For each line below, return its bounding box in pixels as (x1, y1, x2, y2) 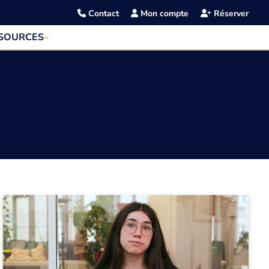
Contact (86, 8, 119, 19)
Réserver (211, 8, 249, 19)
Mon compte (138, 8, 189, 19)
